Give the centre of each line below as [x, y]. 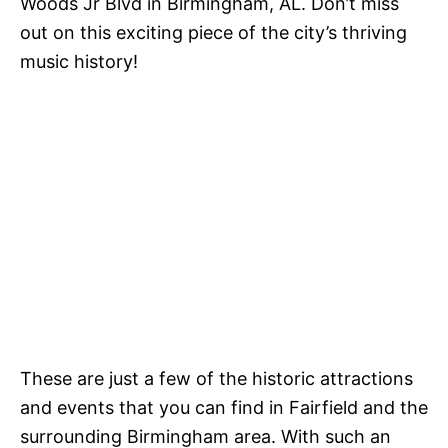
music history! [79, 61]
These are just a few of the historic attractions [216, 378]
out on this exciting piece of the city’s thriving [213, 32]
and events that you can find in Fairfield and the [224, 407]
